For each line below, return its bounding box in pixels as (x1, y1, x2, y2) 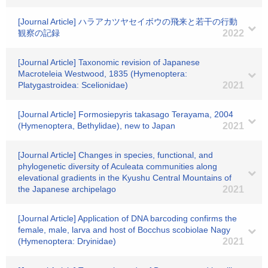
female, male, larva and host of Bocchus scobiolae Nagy (18, 225, 230, 234)
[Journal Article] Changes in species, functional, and (18, 150, 213, 160)
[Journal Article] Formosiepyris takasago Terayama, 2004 (18, 109, 233, 119)
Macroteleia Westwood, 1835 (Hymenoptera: (18, 69, 187, 78)
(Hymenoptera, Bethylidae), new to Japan (18, 121, 175, 130)
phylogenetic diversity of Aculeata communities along (18, 162, 217, 171)
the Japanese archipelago (18, 184, 116, 194)
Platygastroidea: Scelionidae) (18, 80, 128, 90)
